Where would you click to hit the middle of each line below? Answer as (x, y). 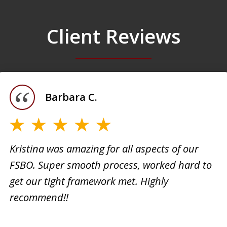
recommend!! (39, 198)
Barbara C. (71, 97)
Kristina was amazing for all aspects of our (104, 149)
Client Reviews (113, 36)
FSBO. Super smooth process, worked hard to (111, 165)
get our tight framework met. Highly (89, 181)
